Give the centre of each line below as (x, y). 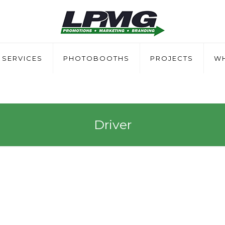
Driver (113, 125)
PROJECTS (172, 58)
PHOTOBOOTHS (96, 58)
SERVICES (22, 58)
